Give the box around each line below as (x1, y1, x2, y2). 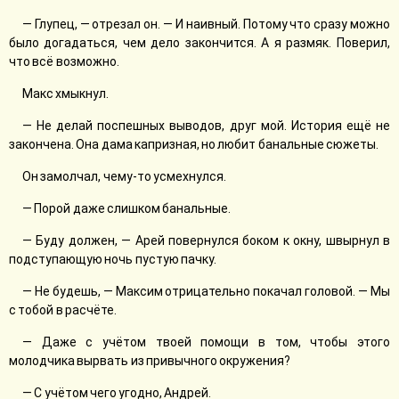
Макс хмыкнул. (22, 86, 110, 101)
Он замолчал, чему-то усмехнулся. (22, 169, 226, 183)
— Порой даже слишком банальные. (22, 201, 232, 216)
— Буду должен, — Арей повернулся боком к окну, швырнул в (22, 233, 390, 248)
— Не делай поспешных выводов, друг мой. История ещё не (22, 118, 390, 133)
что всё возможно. (9, 54, 119, 69)
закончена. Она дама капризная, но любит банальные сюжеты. (9, 137, 379, 151)
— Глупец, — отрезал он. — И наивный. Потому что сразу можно (22, 17, 390, 31)
